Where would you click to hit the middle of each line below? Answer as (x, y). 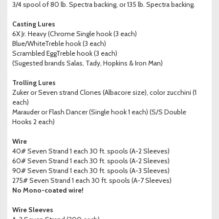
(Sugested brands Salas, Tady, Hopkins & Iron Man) (88, 63)
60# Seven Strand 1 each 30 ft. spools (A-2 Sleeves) (91, 161)
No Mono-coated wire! (48, 190)
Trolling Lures (34, 83)
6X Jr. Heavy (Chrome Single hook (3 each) (75, 34)
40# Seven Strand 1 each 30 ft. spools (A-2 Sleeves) (91, 151)
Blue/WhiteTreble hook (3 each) (59, 44)
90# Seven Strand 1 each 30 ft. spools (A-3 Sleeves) (91, 171)
